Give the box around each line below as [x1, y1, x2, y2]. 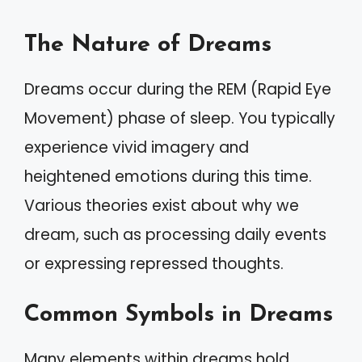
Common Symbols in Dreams [24, 303, 333, 326]
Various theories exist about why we [24, 194, 299, 217]
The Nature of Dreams [24, 32, 271, 57]
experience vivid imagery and [24, 136, 249, 158]
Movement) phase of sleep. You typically [24, 107, 335, 129]
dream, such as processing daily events [24, 223, 326, 246]
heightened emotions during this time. [24, 165, 312, 187]
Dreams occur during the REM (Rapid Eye [24, 78, 331, 100]
